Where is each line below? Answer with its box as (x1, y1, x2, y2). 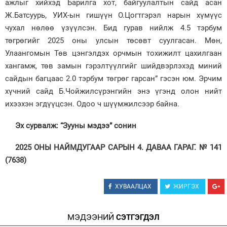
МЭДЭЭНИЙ (67, 212, 114, 222)
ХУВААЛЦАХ (115, 183, 152, 191)
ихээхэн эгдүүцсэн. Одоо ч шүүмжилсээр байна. (5, 99, 179, 109)
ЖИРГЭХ (173, 183, 199, 191)
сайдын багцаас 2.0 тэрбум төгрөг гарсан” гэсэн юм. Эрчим (5, 74, 222, 84)
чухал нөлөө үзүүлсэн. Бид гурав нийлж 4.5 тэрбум (5, 23, 222, 33)
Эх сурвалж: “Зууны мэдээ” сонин (15, 121, 136, 131)
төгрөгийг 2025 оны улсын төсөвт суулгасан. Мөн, (5, 36, 222, 46)
